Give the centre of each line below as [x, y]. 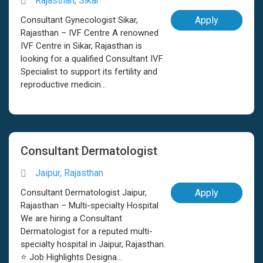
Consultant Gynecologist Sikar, [79, 20]
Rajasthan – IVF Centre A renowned [90, 33]
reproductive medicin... [63, 85]
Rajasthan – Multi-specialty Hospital [90, 205]
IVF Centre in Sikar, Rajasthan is [81, 46]
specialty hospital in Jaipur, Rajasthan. [93, 244]
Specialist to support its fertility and [89, 72]
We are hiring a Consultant [71, 218]
